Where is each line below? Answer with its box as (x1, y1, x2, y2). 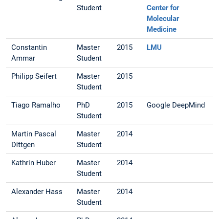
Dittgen (11, 140, 35, 150)
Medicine (147, 25, 177, 34)
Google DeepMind (147, 101, 205, 110)
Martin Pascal (11, 130, 57, 139)
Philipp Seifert (11, 72, 57, 81)
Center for (147, 3, 179, 13)
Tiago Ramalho (11, 101, 61, 110)
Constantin (11, 43, 47, 52)
